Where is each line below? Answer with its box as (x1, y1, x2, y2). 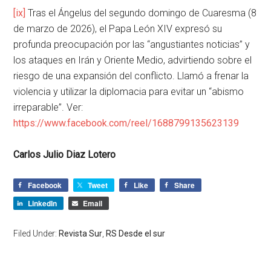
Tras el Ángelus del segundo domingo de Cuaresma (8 (25, 7, 257, 19)
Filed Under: (13, 229, 59, 239)
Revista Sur (59, 229, 103, 239)
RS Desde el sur (106, 229, 166, 239)
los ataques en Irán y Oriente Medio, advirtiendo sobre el (13, 54, 252, 67)
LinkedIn (28, 198, 57, 209)
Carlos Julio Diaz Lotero (13, 149, 116, 161)
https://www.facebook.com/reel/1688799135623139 (13, 117, 240, 129)
